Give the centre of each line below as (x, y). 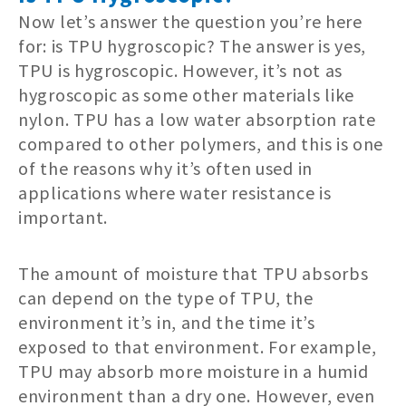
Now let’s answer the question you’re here (190, 22)
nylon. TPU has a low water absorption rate (197, 120)
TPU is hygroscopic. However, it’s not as (181, 71)
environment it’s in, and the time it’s (167, 323)
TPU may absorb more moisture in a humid (193, 372)
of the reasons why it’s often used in (165, 169)
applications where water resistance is (175, 193)
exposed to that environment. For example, (198, 347)
